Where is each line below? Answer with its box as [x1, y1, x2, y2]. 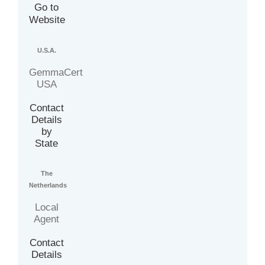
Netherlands [29, 182, 67, 189]
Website [29, 14, 66, 26]
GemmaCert [29, 67, 83, 79]
